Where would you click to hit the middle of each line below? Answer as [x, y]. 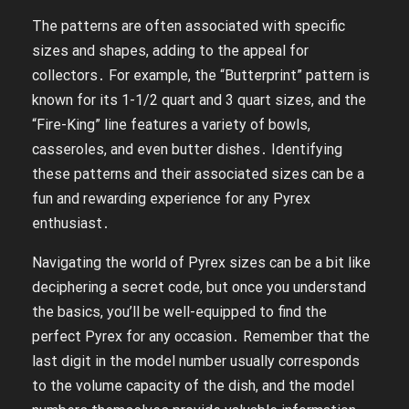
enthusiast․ [71, 223]
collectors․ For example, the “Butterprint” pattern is [201, 75]
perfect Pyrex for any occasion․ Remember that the [201, 336]
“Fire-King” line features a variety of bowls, [171, 124]
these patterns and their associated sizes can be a [198, 173]
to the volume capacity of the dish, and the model [193, 385]
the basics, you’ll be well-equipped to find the [179, 311]
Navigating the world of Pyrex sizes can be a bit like [201, 262]
